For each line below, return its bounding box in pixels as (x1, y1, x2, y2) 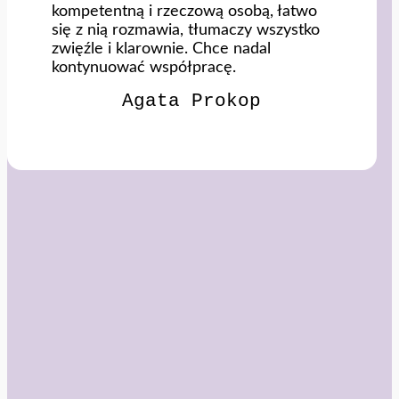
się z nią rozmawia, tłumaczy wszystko (52, 21, 320, 37)
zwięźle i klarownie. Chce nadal (52, 40, 271, 56)
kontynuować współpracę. (52, 59, 236, 75)
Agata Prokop (122, 90, 262, 111)
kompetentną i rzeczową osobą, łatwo (52, 3, 317, 19)
